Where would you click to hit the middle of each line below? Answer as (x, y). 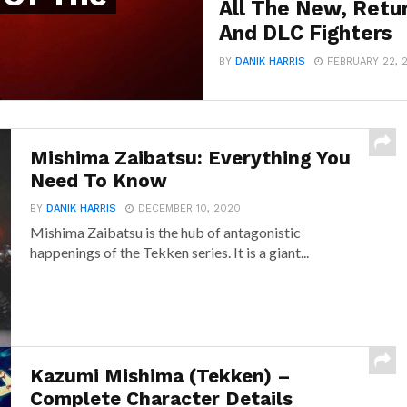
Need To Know (99, 181)
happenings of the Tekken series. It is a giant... (170, 253)
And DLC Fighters (306, 32)
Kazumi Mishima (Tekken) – (161, 377)
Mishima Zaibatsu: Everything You (191, 159)
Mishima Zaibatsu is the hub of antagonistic (166, 233)
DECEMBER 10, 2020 (190, 209)
